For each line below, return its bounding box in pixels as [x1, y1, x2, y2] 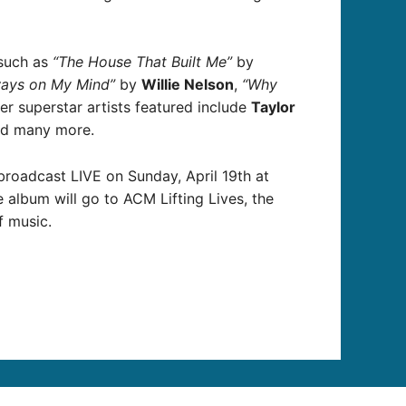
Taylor [251, 98, 295, 117]
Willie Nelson [141, 75, 234, 94]
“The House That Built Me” [53, 53, 232, 72]
